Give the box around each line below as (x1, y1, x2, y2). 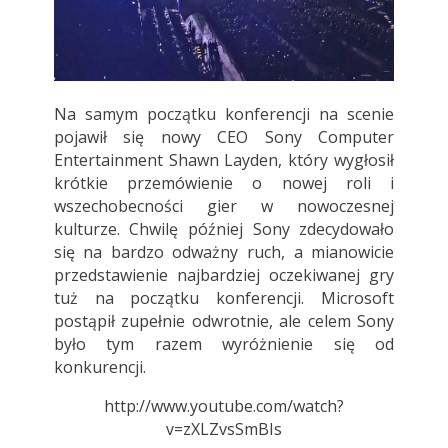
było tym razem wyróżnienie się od (53, 333, 395, 356)
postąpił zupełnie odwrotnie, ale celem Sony (53, 310, 395, 333)
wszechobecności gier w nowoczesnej (53, 195, 395, 218)
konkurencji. (53, 356, 146, 379)
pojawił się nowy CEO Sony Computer (53, 126, 395, 149)
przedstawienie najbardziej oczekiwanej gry (53, 264, 395, 287)
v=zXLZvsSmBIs (165, 418, 282, 441)
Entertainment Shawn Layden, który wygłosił (53, 149, 395, 172)
